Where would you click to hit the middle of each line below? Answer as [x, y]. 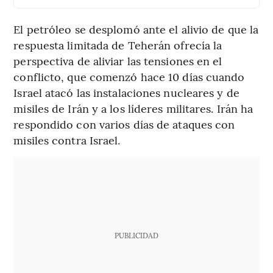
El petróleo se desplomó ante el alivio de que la [136, 29]
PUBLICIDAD [136, 236]
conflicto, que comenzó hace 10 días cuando [129, 77]
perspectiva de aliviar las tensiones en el [118, 61]
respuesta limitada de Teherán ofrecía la [118, 45]
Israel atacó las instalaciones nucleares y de [126, 93]
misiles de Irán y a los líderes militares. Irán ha [133, 108]
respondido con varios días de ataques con [124, 124]
